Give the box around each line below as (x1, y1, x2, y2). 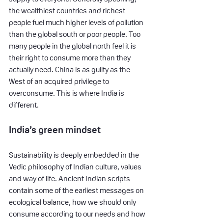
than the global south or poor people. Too (9, 29, 142, 38)
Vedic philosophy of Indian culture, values (9, 162, 143, 171)
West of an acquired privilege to (9, 77, 110, 85)
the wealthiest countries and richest (9, 6, 127, 15)
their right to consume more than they (9, 53, 132, 62)
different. (9, 100, 39, 109)
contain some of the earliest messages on (9, 186, 145, 194)
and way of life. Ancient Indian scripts (9, 174, 132, 183)
